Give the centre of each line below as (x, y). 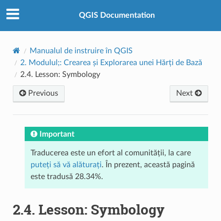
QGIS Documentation (117, 16)
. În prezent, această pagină (148, 165)
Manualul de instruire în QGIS (81, 51)
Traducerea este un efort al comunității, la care (110, 153)
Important (57, 134)
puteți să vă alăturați (66, 165)
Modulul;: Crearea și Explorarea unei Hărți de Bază (115, 62)
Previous (42, 93)
